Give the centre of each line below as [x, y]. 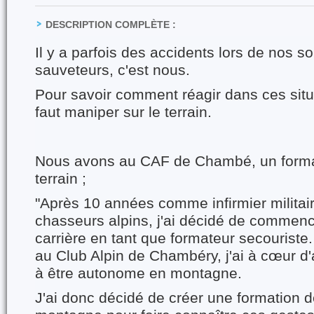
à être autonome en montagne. [138, 273]
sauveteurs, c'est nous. [112, 70]
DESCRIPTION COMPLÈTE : [111, 25]
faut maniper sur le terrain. [123, 112]
